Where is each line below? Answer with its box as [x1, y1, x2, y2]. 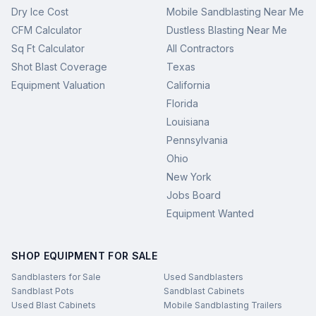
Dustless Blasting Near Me [166, 24, 287, 36]
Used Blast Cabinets [11, 300, 96, 310]
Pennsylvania [166, 134, 228, 146]
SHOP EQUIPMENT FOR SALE [11, 250, 158, 262]
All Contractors [166, 42, 234, 54]
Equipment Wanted [166, 207, 254, 219]
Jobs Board [166, 189, 221, 201]
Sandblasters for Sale [11, 272, 101, 282]
